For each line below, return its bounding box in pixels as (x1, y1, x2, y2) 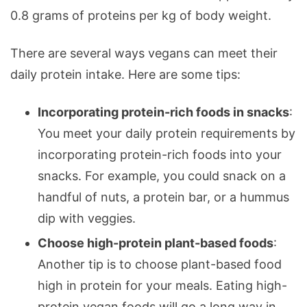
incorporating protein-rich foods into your (38, 147, 282, 162)
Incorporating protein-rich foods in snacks (38, 104, 289, 119)
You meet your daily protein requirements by (38, 125, 295, 140)
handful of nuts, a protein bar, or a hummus (38, 189, 289, 204)
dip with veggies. (38, 210, 136, 225)
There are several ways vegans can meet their (10, 45, 278, 60)
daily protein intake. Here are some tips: (10, 66, 241, 82)
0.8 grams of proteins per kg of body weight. (10, 8, 271, 23)
